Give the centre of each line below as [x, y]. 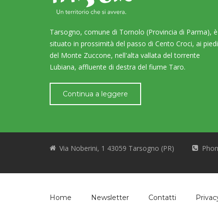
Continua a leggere [95, 94]
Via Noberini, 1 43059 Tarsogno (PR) [117, 148]
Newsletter [110, 197]
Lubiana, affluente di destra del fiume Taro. [118, 67]
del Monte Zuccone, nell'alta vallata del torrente [125, 55]
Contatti [162, 197]
